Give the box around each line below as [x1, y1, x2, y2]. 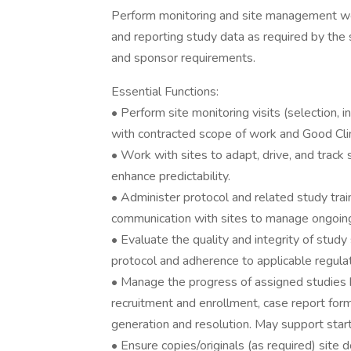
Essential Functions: [111, 83, 219, 100]
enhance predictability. [111, 168, 230, 185]
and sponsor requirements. [111, 49, 255, 67]
